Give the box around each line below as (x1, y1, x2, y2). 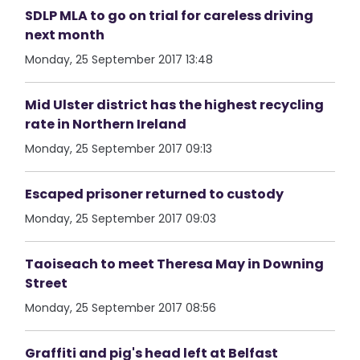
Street (25, 274, 68, 292)
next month (25, 26, 105, 44)
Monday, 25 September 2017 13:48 (25, 51, 214, 67)
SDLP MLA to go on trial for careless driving (25, 6, 314, 25)
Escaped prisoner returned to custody (25, 185, 284, 203)
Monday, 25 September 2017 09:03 (25, 211, 217, 227)
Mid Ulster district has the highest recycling (25, 96, 325, 114)
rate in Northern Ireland (25, 115, 187, 133)
